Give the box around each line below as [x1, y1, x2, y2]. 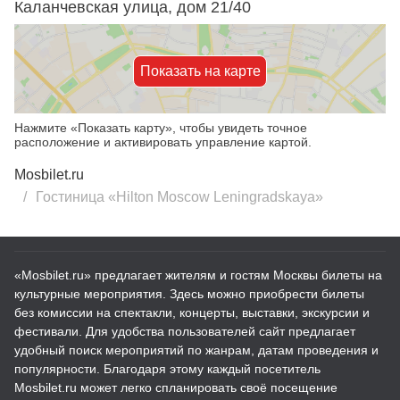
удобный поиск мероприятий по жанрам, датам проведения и [14, 343, 379, 357]
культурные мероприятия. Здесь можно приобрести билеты [14, 287, 364, 301]
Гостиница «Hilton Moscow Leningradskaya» [36, 189, 323, 204]
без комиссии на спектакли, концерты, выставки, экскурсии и [14, 305, 370, 320]
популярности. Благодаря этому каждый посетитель [14, 362, 321, 376]
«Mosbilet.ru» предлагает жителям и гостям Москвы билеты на [14, 268, 382, 282]
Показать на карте [139, 63, 261, 79]
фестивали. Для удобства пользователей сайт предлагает [14, 324, 355, 338]
